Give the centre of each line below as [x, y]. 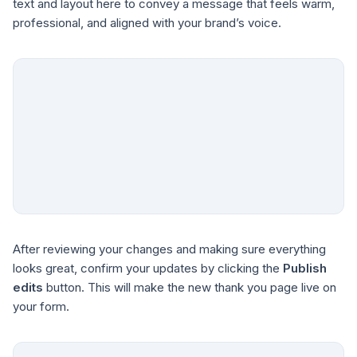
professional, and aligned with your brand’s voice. [147, 22]
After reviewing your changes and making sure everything [169, 249]
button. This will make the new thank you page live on [190, 288]
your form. [41, 307]
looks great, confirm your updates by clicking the [148, 269]
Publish [305, 269]
